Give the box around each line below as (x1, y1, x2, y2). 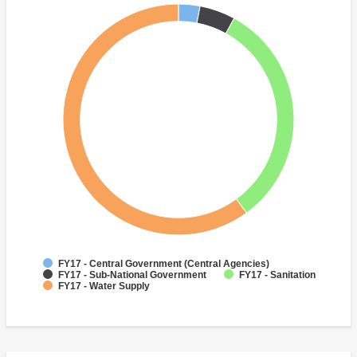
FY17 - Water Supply (58, 280, 150, 292)
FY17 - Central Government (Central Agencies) (58, 258, 269, 270)
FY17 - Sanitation (239, 269, 316, 281)
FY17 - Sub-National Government (58, 269, 206, 281)
